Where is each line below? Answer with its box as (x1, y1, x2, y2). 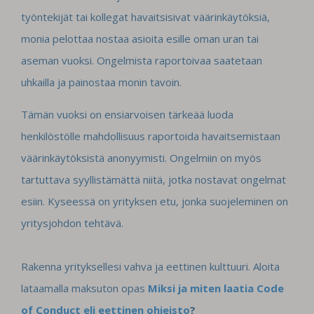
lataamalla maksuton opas (21, 281, 148, 296)
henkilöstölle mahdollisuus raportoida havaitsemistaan (21, 129, 280, 144)
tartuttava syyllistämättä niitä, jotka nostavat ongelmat (21, 172, 286, 187)
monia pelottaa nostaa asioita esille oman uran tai (21, 32, 259, 46)
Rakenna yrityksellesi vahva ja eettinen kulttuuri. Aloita (21, 259, 280, 274)
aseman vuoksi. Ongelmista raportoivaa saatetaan (21, 53, 262, 68)
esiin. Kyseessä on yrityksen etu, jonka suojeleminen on (21, 194, 288, 209)
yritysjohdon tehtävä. (21, 216, 123, 231)
